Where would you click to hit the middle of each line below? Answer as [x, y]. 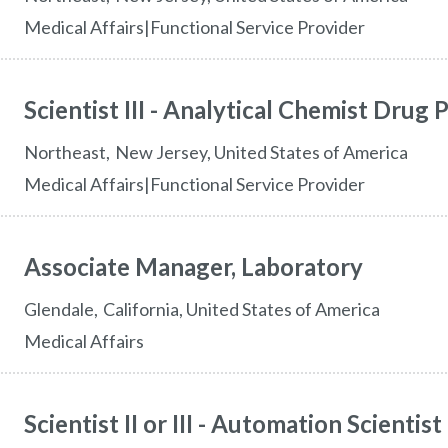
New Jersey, [162, 152]
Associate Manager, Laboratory [193, 266]
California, [142, 309]
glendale [65, 309]
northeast [71, 152]
